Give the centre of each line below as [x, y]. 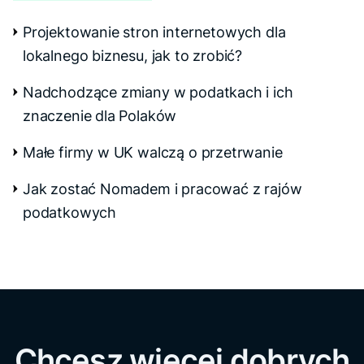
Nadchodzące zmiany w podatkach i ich [158, 93]
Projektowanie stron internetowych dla [154, 32]
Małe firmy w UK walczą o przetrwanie [153, 153]
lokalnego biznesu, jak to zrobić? [133, 56]
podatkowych [70, 213]
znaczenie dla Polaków [100, 116]
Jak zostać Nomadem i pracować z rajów [162, 189]
